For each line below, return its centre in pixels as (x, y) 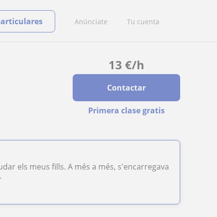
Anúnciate (91, 21)
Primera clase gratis (126, 110)
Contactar (126, 88)
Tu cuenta (143, 21)
